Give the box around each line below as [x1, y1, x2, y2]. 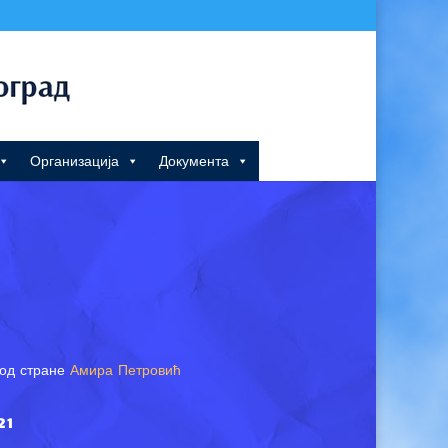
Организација [30, 151, 119, 170]
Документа [159, 151, 229, 170]
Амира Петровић [69, 360, 181, 378]
